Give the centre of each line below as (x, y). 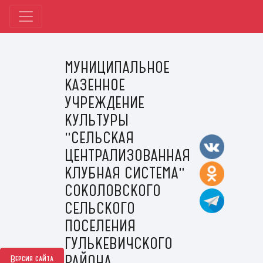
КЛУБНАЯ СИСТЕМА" (124, 173)
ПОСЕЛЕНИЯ (100, 226)
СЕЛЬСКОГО (100, 208)
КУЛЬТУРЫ (96, 120)
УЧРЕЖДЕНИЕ (104, 102)
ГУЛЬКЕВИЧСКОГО (118, 243)
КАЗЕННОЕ (95, 85)
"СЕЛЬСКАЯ (99, 138)
